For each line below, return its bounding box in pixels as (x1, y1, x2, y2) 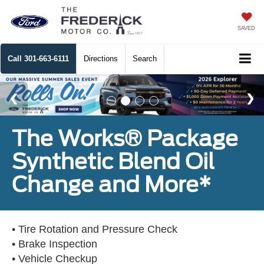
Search (133, 54, 157, 64)
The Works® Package (12, 126, 238, 152)
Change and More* (12, 171, 211, 198)
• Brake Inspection (12, 238, 97, 250)
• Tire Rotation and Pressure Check (12, 223, 177, 236)
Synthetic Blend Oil (12, 148, 214, 175)
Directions (84, 54, 118, 64)
